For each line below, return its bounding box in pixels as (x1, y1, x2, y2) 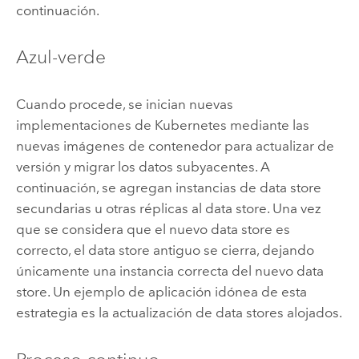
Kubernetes (154, 117, 227, 134)
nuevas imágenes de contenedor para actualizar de (15, 138, 334, 155)
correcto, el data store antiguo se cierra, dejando (15, 242, 314, 259)
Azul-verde (15, 46, 106, 69)
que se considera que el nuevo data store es (15, 221, 290, 238)
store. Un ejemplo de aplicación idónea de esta (15, 284, 307, 301)
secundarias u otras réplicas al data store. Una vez (15, 200, 321, 217)
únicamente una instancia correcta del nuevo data (15, 263, 324, 280)
